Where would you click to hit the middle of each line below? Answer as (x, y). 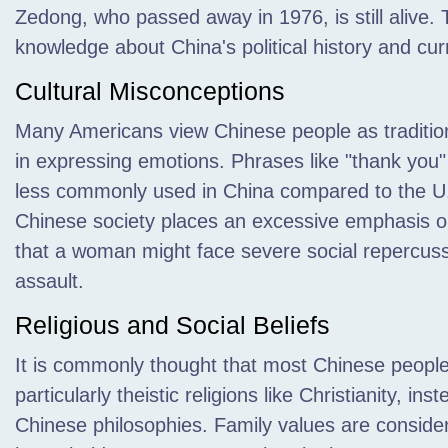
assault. (49, 281)
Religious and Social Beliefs (172, 325)
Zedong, (51, 17)
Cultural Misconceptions (150, 91)
